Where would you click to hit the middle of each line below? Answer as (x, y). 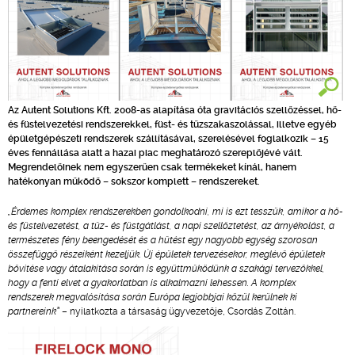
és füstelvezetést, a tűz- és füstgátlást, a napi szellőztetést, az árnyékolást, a (171, 226)
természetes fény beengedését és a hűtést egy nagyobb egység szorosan (163, 240)
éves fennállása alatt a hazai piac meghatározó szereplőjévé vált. (155, 153)
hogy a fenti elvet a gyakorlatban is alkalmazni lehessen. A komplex (152, 283)
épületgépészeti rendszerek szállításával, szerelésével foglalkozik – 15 (168, 139)
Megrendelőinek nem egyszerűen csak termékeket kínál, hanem (152, 167)
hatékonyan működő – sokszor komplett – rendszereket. (134, 181)
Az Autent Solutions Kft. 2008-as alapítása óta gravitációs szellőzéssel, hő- (175, 110)
